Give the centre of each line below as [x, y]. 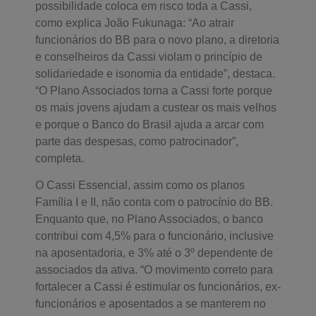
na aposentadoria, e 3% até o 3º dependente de [154, 253]
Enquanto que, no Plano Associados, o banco [149, 219]
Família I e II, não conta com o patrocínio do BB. [154, 202]
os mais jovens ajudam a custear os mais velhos [156, 107]
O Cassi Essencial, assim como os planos [140, 186]
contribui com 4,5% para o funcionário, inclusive [154, 236]
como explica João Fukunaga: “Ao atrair [135, 23]
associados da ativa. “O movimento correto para [154, 270]
